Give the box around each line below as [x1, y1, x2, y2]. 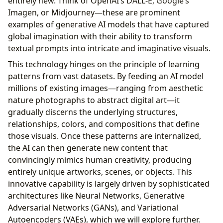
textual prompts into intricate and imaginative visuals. [8, 42, 211, 54]
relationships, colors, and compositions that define [8, 118, 200, 129]
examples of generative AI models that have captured [8, 18, 209, 30]
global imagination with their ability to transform [8, 30, 192, 42]
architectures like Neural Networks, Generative [8, 190, 185, 201]
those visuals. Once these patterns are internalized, [8, 130, 201, 141]
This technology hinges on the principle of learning [8, 58, 200, 70]
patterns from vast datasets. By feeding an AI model [8, 70, 204, 82]
